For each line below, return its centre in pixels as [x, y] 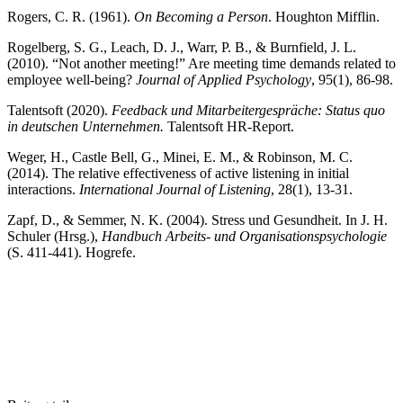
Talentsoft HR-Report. [229, 126]
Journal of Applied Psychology [224, 79]
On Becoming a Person [201, 16]
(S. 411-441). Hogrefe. [72, 252]
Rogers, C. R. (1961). [71, 16]
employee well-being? [72, 79]
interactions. [43, 189]
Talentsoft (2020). [59, 110]
